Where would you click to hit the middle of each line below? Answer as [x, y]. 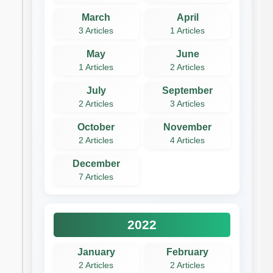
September [188, 90]
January [96, 252]
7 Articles [96, 177]
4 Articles [188, 140]
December [96, 163]
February [188, 252]
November [188, 127]
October [96, 127]
